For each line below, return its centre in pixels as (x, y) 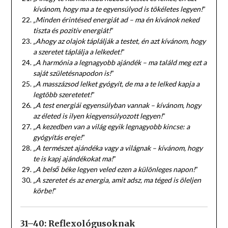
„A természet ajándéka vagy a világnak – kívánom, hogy (118, 148)
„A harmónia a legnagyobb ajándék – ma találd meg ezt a (120, 62)
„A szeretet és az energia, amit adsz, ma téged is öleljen (117, 180)
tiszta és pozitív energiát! (72, 30)
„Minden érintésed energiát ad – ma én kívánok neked (116, 19)
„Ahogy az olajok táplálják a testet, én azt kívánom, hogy (119, 41)
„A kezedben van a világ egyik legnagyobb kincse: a (111, 126)
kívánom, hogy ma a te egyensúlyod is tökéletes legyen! (118, 9)
